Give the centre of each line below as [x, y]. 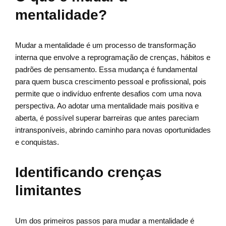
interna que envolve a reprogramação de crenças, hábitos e [113, 58]
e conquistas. [37, 142]
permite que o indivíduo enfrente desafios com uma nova [108, 94]
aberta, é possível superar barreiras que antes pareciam [107, 118]
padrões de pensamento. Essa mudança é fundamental [106, 70]
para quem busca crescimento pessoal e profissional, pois [111, 82]
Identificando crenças [89, 173]
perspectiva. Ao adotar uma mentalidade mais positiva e [107, 106]
